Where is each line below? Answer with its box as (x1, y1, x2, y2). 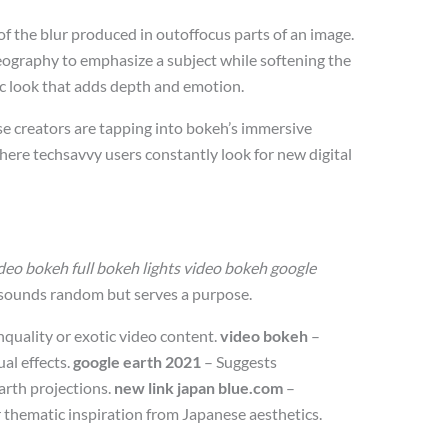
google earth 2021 (73, 351, 202, 371)
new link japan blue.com (114, 377, 284, 397)
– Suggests (201, 351, 278, 371)
